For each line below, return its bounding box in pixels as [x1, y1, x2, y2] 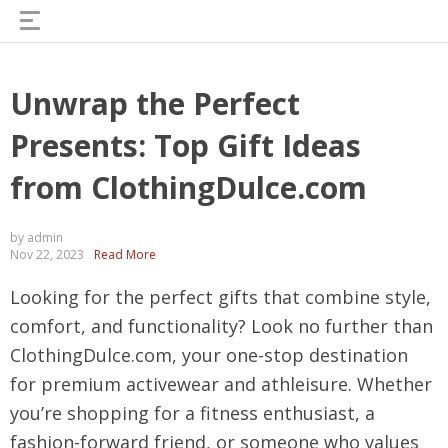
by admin [10, 229, 63, 246]
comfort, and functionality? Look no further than [10, 314, 433, 338]
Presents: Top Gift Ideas [10, 125, 361, 166]
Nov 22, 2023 [10, 246, 84, 263]
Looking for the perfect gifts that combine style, [10, 285, 431, 309]
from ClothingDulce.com [10, 167, 367, 208]
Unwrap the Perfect [10, 83, 300, 124]
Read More [94, 246, 156, 263]
